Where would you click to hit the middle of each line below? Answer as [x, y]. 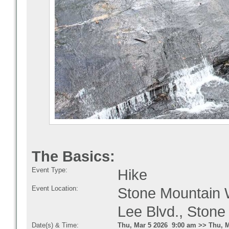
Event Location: [55, 188]
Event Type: [50, 170]
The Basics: [73, 156]
